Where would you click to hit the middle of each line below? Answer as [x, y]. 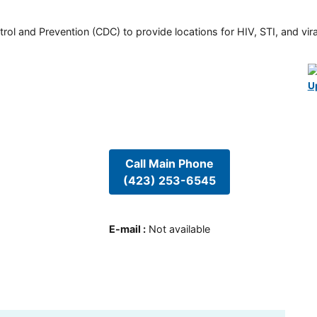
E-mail [125, 229]
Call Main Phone [169, 163]
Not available [179, 229]
